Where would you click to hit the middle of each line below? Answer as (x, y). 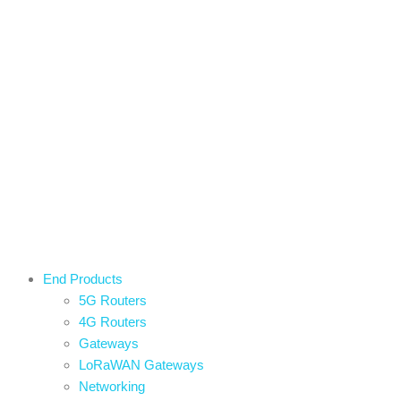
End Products (83, 279)
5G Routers (113, 300)
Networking (112, 386)
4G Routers (113, 322)
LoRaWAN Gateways (141, 365)
